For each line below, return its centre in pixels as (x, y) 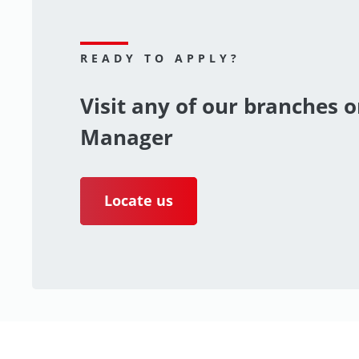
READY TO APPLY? (160, 58)
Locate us (139, 201)
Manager (127, 137)
